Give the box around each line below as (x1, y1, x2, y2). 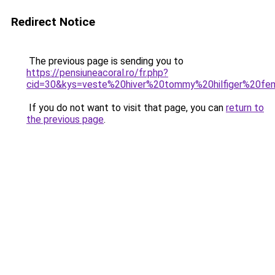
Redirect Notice (11, 15, 95, 29)
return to (226, 102, 264, 114)
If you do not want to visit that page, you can (26, 102, 226, 114)
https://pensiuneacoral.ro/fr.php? (26, 67, 168, 79)
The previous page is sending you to (26, 55, 184, 67)
